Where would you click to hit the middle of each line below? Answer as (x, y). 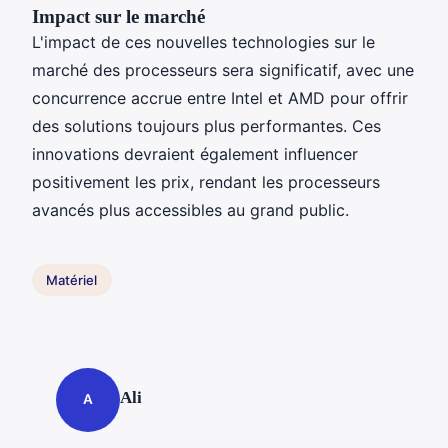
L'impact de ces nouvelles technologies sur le (203, 41)
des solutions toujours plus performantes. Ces (206, 125)
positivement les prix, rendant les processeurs (206, 181)
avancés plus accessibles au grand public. (190, 209)
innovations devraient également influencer (195, 153)
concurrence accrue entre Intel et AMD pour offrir (220, 97)
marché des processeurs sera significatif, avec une (223, 69)
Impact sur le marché (118, 16)
